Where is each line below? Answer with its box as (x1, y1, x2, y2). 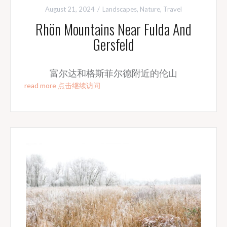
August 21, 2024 (45, 5, 95, 13)
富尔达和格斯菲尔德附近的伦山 (49, 67, 177, 79)
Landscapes (102, 5, 137, 13)
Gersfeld (92, 33, 134, 55)
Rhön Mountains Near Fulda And (35, 18, 192, 40)
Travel (163, 5, 182, 13)
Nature (139, 5, 160, 13)
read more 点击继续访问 (24, 81, 100, 90)
